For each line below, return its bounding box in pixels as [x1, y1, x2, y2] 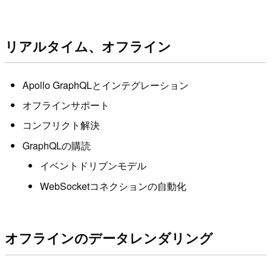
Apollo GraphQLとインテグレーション [22, 77, 189, 92]
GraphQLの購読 [22, 138, 91, 152]
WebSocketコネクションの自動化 [39, 178, 186, 193]
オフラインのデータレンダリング [5, 228, 213, 248]
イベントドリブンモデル [39, 158, 146, 173]
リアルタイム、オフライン [5, 36, 171, 56]
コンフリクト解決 [22, 118, 100, 132]
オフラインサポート [22, 98, 109, 112]
